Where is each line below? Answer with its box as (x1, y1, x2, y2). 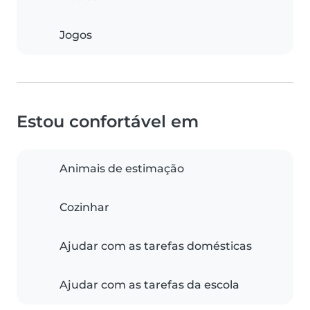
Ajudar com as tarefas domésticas (60, 239, 252, 253)
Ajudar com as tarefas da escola (60, 278, 239, 292)
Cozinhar (60, 201, 109, 215)
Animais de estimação (60, 162, 184, 176)
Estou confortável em (17, 111, 199, 132)
